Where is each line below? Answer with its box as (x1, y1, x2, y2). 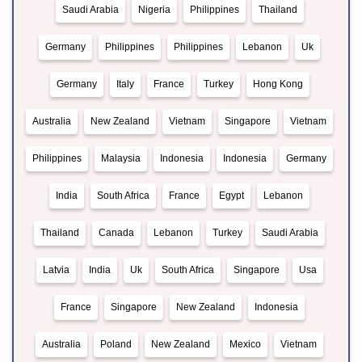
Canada (99, 227, 134, 239)
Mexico (229, 339, 261, 351)
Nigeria (137, 4, 170, 16)
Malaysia (101, 153, 141, 165)
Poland (100, 339, 132, 351)
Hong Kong (252, 78, 303, 90)
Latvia (42, 264, 69, 276)
